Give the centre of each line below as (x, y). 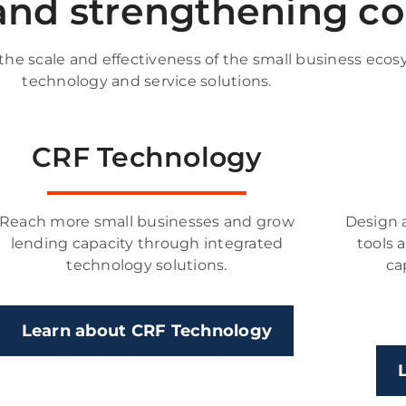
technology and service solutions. (147, 81)
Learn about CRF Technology (147, 330)
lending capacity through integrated (147, 243)
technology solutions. (147, 265)
